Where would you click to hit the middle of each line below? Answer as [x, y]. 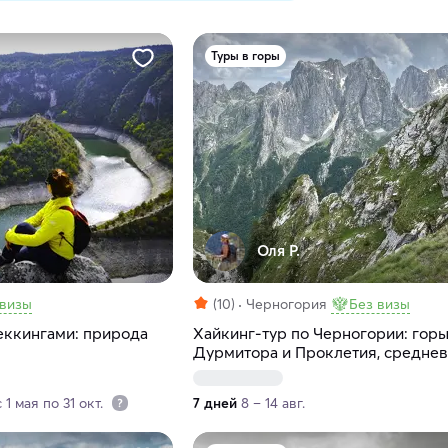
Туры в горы [245, 56]
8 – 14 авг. [272, 403]
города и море [247, 371]
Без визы [379, 304]
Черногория [286, 304]
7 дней [214, 403]
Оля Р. [278, 251]
